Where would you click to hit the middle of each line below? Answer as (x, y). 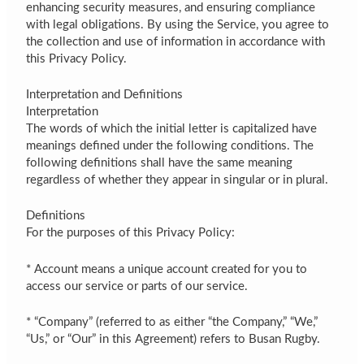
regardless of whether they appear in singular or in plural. (178, 180)
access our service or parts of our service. (137, 286)
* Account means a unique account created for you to (167, 269)
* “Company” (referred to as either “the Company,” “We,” (172, 322)
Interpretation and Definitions (105, 94)
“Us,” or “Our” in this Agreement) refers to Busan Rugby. (173, 339)
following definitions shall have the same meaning (160, 162)
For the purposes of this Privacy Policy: (131, 233)
